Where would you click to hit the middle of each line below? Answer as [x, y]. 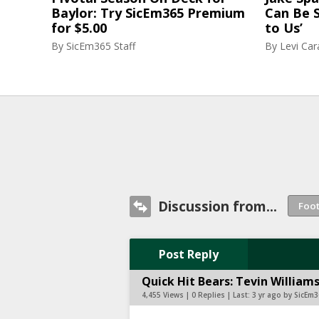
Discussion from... [218, 206]
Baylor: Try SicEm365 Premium [148, 13]
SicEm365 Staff [101, 46]
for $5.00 [79, 28]
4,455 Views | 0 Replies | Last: [197, 295]
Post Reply [189, 254]
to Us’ [284, 28]
